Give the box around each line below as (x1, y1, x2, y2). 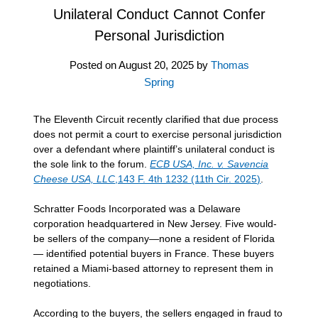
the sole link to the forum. (33, 158, 150, 170)
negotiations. (33, 277, 92, 289)
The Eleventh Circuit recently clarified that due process (33, 113, 279, 125)
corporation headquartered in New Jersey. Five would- (33, 217, 278, 229)
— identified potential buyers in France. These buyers (33, 247, 275, 259)
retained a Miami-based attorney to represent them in (33, 262, 274, 274)
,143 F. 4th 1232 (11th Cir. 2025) (115, 172, 261, 185)
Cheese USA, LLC (33, 172, 116, 185)
